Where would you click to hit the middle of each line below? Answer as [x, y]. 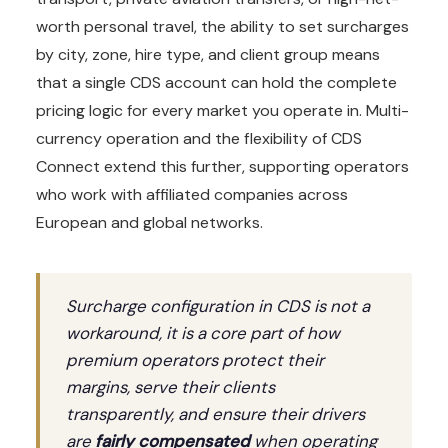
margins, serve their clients [170, 387]
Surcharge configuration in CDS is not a [218, 306]
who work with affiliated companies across [192, 195]
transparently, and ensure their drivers [215, 414]
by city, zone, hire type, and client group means [208, 55]
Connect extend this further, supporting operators [222, 167]
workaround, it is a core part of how [203, 333]
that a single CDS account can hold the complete [216, 83]
